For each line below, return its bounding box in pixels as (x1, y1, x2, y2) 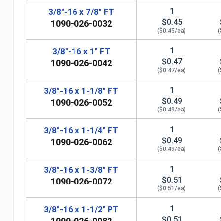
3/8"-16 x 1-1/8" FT (44, 85, 119, 96)
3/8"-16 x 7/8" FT (48, 6, 114, 17)
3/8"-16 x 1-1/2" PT (43, 204, 119, 214)
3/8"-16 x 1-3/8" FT (44, 164, 119, 175)
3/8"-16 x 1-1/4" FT (44, 125, 119, 135)
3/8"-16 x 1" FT (52, 46, 110, 56)
